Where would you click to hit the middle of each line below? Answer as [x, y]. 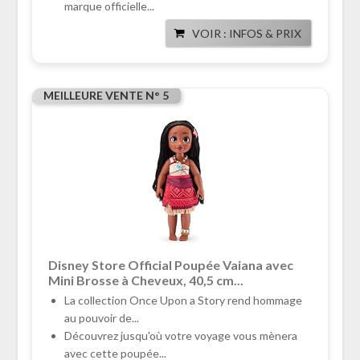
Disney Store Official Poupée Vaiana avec [170, 265]
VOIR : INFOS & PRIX [247, 34]
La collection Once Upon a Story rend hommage [183, 301]
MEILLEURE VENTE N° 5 [106, 96]
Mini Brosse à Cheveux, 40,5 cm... [145, 280]
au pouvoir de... [101, 318]
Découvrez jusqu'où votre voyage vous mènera [180, 336]
